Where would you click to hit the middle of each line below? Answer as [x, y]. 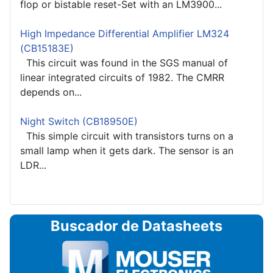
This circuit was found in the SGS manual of [124, 62]
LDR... [33, 165]
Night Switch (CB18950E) [79, 121]
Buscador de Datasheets [136, 225]
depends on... [51, 92]
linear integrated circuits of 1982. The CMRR [122, 77]
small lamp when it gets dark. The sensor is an [127, 150]
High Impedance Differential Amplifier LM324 [125, 33]
